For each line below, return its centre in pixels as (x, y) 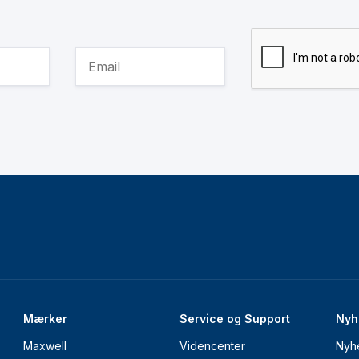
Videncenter (212, 346)
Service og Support (235, 319)
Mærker (45, 319)
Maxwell (45, 346)
